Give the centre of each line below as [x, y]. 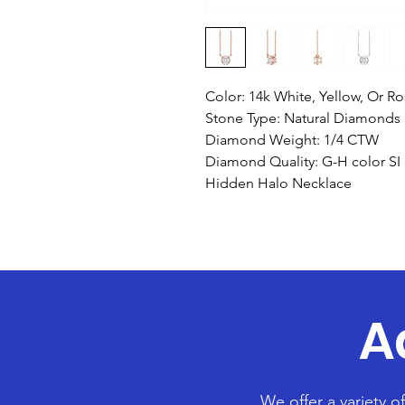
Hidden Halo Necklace [278, 183]
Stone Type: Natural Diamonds [303, 118]
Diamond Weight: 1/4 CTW [292, 140]
